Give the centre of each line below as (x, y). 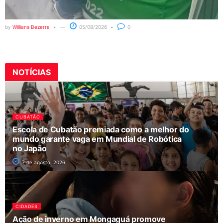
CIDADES (27, 206)
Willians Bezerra (31, 27)
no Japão (30, 148)
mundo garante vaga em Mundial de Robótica (97, 139)
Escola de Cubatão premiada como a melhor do (101, 129)
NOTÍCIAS (32, 72)
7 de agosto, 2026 (43, 162)
